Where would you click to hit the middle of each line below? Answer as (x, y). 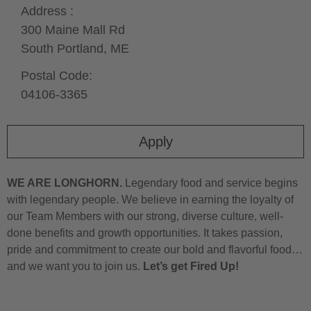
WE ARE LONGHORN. (65, 183)
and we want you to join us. (75, 266)
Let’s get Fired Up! (191, 266)
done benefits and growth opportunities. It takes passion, (145, 233)
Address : (47, 11)
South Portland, (66, 48)
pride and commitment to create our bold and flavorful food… (155, 249)
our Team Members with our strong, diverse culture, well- (145, 216)
